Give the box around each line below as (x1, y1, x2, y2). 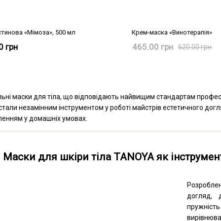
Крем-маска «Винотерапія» (132, 29, 213, 37)
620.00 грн (178, 42, 212, 51)
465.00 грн (132, 42, 174, 52)
